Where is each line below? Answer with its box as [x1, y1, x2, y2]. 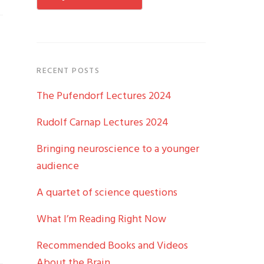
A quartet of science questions [37, 184, 178, 202]
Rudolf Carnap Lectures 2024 [37, 114, 169, 131]
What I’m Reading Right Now [37, 210, 167, 228]
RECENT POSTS [37, 64, 100, 78]
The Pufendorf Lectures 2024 [37, 87, 172, 105]
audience [37, 157, 80, 175]
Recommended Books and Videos [37, 237, 189, 255]
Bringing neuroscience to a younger [37, 140, 200, 158]
